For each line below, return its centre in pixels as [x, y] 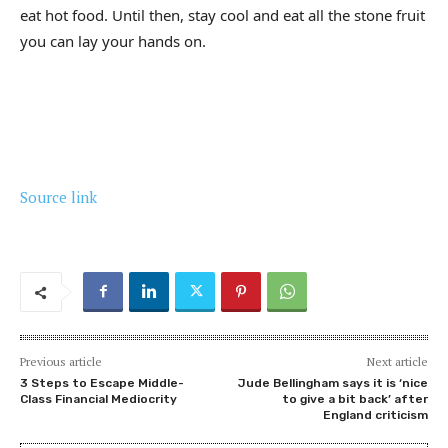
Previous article [61, 362]
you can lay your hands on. [113, 41]
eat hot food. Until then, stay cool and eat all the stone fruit [222, 15]
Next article [397, 362]
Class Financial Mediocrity [98, 399]
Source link [58, 197]
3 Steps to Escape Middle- [102, 383]
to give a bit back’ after [354, 399]
